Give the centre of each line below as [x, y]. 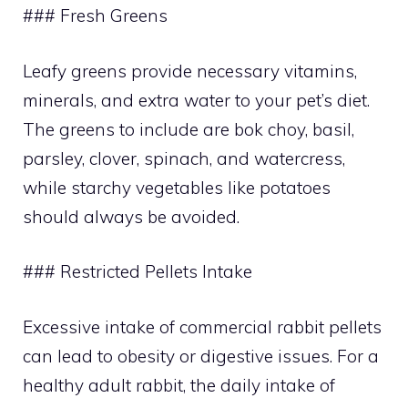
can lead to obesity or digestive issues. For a [201, 356]
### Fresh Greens [95, 15]
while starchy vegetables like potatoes [177, 187]
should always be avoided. [131, 216]
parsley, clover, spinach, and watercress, [184, 158]
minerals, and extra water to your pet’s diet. [196, 100]
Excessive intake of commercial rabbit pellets [202, 326]
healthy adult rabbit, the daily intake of [179, 385]
